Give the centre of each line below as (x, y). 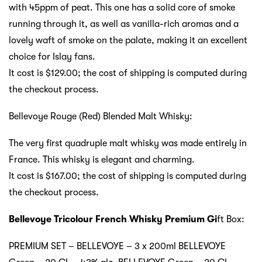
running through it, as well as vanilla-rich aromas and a (124, 24)
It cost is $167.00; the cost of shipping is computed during (127, 176)
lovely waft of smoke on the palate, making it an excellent (128, 40)
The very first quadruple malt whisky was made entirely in (128, 143)
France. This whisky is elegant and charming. (102, 159)
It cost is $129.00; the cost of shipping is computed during (128, 73)
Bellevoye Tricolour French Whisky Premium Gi (113, 219)
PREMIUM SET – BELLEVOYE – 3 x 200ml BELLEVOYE (117, 246)
